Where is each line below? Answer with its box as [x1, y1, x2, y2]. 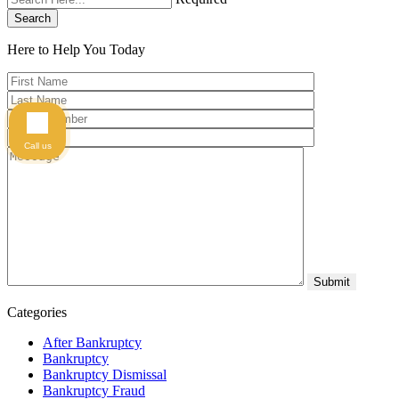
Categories [7, 304, 67, 320]
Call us [23, 140, 52, 151]
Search [14, 11, 51, 25]
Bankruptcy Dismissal [43, 366, 167, 382]
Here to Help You [7, 41, 110, 57]
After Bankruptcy [43, 334, 142, 350]
